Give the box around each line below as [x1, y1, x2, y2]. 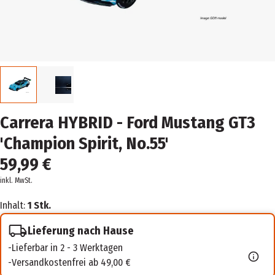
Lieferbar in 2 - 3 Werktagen [12, 242, 123, 254]
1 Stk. [28, 199, 51, 212]
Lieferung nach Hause [28, 223, 134, 238]
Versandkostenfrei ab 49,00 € [12, 257, 131, 269]
